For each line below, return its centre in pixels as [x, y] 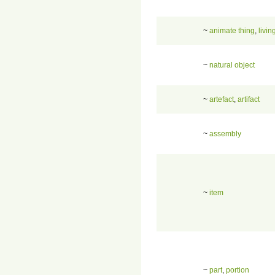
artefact [222, 99]
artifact [249, 99]
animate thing [232, 30]
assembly [225, 134]
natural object [232, 65]
